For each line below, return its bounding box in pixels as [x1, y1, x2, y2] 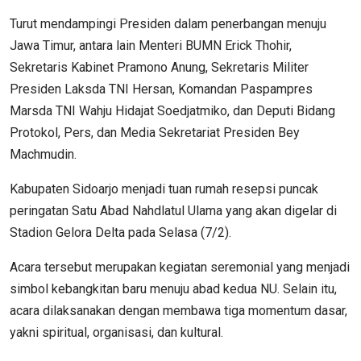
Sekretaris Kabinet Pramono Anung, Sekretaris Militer [10, 59, 309, 75]
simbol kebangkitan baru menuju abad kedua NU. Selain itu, [10, 280, 337, 297]
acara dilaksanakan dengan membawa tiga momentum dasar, [10, 302, 347, 318]
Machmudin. [10, 146, 77, 162]
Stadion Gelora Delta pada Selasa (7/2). [10, 224, 231, 240]
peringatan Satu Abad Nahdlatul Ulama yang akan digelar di [10, 202, 337, 218]
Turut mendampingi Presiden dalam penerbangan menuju [10, 15, 326, 31]
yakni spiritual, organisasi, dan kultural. [10, 324, 223, 340]
